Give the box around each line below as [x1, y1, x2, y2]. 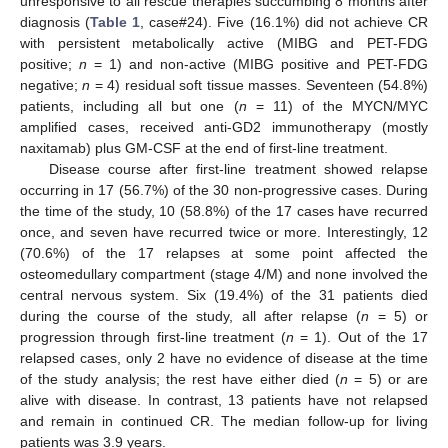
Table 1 [90, 13, 141, 30]
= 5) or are [348, 370, 429, 387]
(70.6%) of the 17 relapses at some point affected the [20, 244, 428, 261]
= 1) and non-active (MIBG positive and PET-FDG [87, 55, 428, 72]
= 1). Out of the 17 [293, 328, 429, 345]
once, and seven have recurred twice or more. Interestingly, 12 [20, 223, 428, 240]
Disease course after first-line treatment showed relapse [48, 160, 428, 177]
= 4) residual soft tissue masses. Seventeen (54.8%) [90, 76, 429, 93]
